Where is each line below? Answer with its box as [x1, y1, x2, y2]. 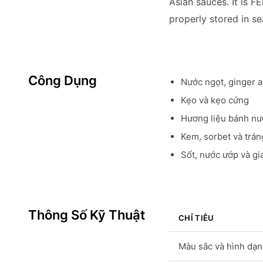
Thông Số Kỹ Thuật [28, 207, 145, 222]
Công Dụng [28, 73, 97, 88]
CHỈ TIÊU [178, 213, 214, 222]
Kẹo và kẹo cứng [181, 95, 249, 106]
